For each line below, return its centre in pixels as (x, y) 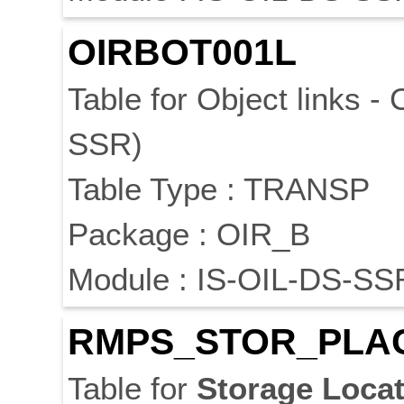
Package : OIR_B (189, 234)
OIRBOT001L (182, 53)
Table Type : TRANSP (219, 189)
